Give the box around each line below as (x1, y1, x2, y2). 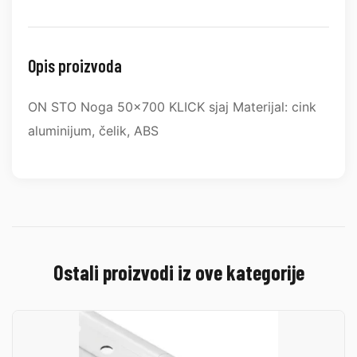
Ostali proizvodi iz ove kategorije (53, 260, 304, 284)
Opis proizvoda (28, 55, 122, 76)
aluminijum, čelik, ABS (28, 123, 159, 139)
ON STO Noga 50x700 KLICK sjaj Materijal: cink (28, 99, 316, 115)
